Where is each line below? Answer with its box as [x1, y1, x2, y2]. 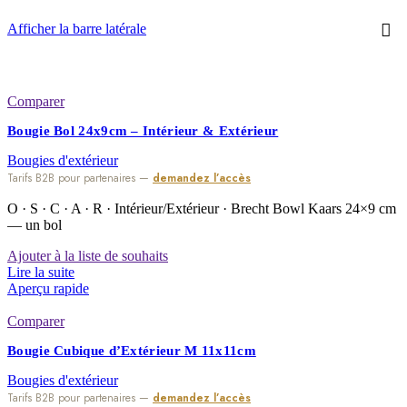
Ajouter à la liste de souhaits [7, 248, 168, 264]
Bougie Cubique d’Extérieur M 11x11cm [7, 343, 256, 359]
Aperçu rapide [7, 281, 89, 297]
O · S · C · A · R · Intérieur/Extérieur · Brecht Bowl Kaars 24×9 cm [7, 201, 396, 217]
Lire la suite [7, 264, 74, 281]
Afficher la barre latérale [7, 21, 146, 37]
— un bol [7, 217, 62, 233]
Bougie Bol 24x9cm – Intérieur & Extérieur [7, 124, 279, 139]
